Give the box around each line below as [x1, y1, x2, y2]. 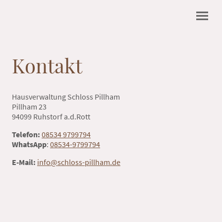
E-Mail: [12, 157, 36, 167]
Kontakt [12, 52, 87, 78]
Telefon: [12, 129, 40, 139]
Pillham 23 [12, 101, 47, 111]
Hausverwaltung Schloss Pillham [12, 91, 120, 102]
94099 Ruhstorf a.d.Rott [12, 111, 90, 121]
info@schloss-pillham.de [37, 157, 120, 167]
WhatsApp [12, 139, 47, 149]
